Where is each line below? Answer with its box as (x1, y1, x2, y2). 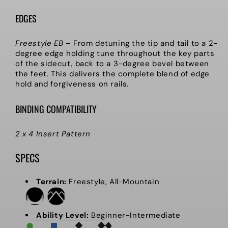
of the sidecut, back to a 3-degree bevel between (15, 59, 209, 69)
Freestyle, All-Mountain (69, 177, 160, 187)
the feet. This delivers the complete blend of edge (15, 69, 210, 79)
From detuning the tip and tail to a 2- (73, 38, 218, 49)
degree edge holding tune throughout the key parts (15, 48, 215, 59)
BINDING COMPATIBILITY (15, 102, 97, 116)
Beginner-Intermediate (91, 210, 181, 220)
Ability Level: (36, 210, 89, 220)
